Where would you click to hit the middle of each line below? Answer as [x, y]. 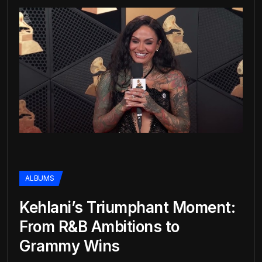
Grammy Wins [70, 246]
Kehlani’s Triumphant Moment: [127, 207]
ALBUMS [40, 178]
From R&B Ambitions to [99, 227]
